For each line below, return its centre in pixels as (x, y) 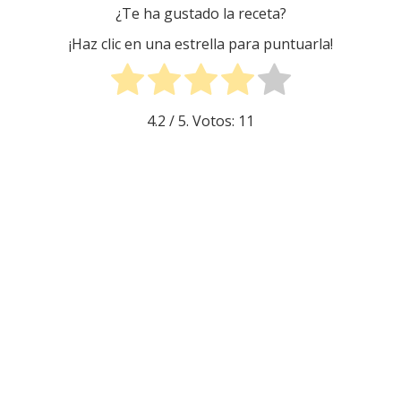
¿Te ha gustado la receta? (200, 13)
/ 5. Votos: (202, 120)
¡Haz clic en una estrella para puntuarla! (200, 44)
